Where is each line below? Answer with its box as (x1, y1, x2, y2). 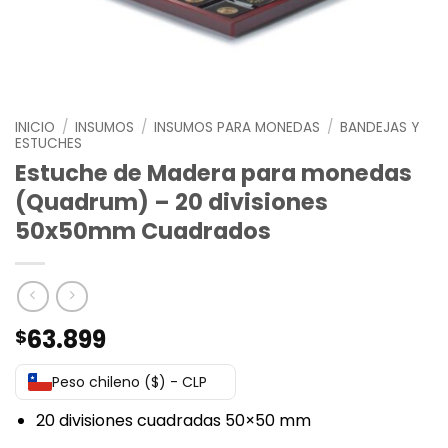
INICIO (15, 118, 55, 137)
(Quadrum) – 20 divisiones (15, 185, 328, 218)
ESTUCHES (15, 134, 82, 153)
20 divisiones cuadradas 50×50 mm (35, 409, 311, 433)
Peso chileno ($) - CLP (52, 372, 207, 393)
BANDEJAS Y (340, 118, 420, 137)
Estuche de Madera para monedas (15, 156, 412, 189)
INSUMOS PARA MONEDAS (154, 118, 321, 137)
